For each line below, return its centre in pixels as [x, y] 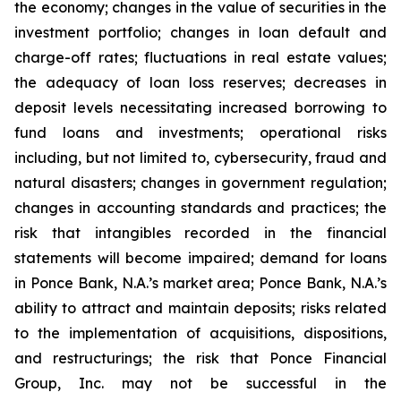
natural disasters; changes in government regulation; [200, 183]
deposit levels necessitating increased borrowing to [200, 107]
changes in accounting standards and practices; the [200, 208]
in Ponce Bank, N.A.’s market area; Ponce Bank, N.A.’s [200, 283]
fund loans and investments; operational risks [200, 132]
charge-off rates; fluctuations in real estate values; [200, 57]
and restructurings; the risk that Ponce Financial [200, 358]
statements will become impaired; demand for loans [200, 258]
